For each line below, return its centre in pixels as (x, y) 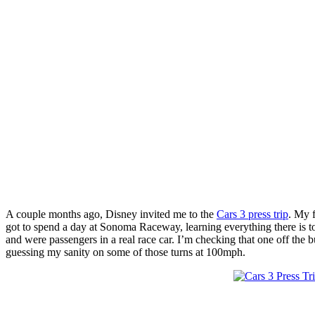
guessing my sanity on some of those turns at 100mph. (127, 252)
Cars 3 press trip (252, 214)
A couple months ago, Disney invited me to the (111, 214)
